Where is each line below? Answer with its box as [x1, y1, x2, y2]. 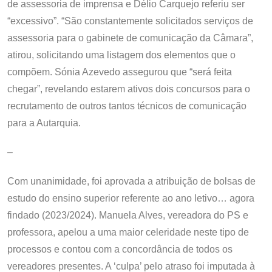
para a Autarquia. [7, 117, 81, 128]
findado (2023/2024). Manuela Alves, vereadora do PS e [7, 209, 248, 220]
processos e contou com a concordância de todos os [7, 243, 233, 254]
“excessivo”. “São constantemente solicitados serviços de [7, 15, 253, 26]
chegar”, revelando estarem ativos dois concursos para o [7, 83, 250, 94]
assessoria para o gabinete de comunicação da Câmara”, [7, 32, 253, 43]
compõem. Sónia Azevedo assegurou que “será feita [7, 66, 232, 77]
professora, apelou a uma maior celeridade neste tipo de [7, 226, 249, 237]
